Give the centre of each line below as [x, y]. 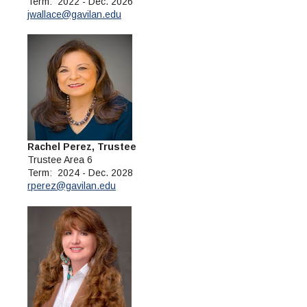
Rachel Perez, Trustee [82, 147]
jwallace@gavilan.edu [74, 14]
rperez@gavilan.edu [72, 186]
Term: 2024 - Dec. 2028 [80, 173]
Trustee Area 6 [60, 160]
